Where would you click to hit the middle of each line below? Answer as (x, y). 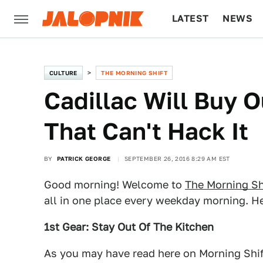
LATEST (190, 18)
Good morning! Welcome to (114, 185)
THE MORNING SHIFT (134, 73)
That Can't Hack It (146, 131)
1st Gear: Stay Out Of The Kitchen (129, 227)
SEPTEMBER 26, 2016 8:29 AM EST (177, 159)
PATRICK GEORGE (84, 159)
